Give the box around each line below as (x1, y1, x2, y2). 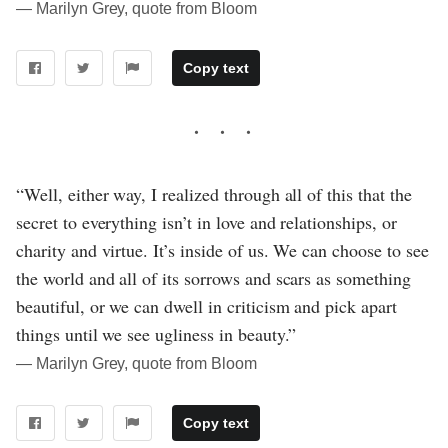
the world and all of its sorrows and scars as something (16, 265, 411, 290)
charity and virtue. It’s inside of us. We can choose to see (16, 237, 429, 262)
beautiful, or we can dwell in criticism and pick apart (16, 293, 397, 318)
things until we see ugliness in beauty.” (16, 321, 297, 346)
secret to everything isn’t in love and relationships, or (16, 209, 397, 234)
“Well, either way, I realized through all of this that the (16, 181, 412, 206)
